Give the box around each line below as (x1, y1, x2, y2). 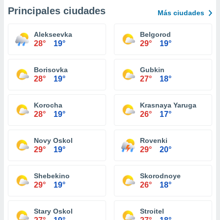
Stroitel (140, 207, 164, 215)
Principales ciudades (8, 5, 106, 16)
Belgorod (140, 30, 171, 38)
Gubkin (140, 66, 165, 74)
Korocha (34, 101, 62, 109)
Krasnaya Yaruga (140, 101, 196, 109)
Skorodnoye (140, 172, 181, 180)
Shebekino (34, 172, 70, 180)
